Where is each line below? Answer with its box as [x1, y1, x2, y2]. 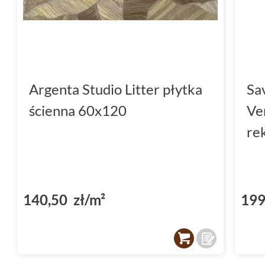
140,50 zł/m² [23, 190, 105, 208]
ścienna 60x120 [29, 101, 127, 119]
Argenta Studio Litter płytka [29, 80, 202, 98]
